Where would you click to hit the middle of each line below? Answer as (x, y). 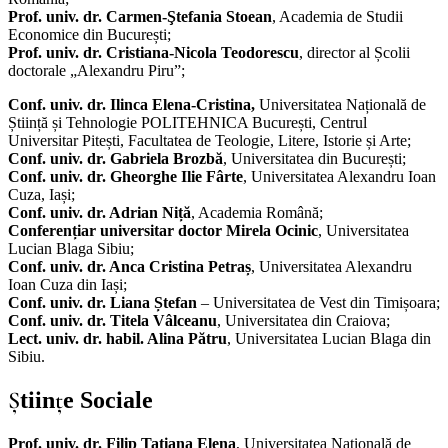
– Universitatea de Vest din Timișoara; (318, 302)
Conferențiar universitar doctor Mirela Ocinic (163, 230)
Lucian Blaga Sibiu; (71, 248)
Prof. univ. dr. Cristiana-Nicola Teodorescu (153, 52)
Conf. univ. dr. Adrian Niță (99, 212)
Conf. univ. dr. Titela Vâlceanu (112, 320)
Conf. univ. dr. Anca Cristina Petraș (129, 266)
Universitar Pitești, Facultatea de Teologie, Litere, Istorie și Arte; (209, 140)
